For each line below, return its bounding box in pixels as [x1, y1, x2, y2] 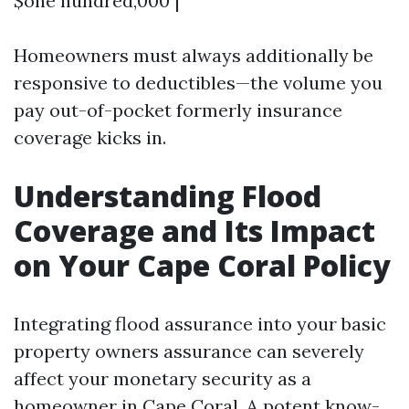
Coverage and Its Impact [14, 211, 375, 250]
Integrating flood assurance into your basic [14, 312, 386, 335]
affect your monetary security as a [14, 367, 311, 390]
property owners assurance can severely [14, 340, 364, 362]
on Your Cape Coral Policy [14, 246, 391, 285]
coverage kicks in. [14, 126, 166, 149]
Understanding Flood [14, 176, 321, 215]
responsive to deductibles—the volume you [14, 71, 383, 94]
